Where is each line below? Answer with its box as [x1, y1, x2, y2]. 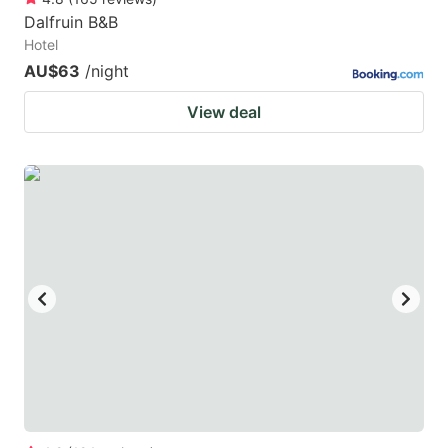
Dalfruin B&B [24, 12, 118, 33]
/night [85, 61, 129, 82]
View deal [187, 102, 261, 123]
